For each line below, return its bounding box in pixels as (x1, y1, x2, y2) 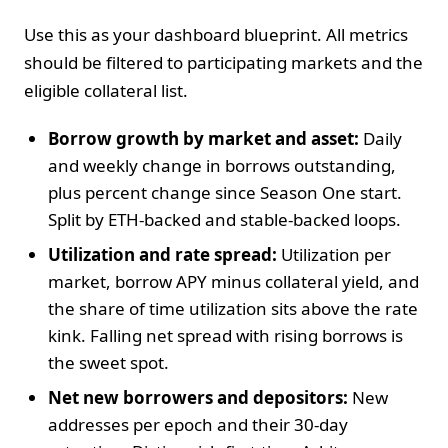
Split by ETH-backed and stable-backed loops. (48, 207, 401, 231)
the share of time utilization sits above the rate (48, 296, 418, 320)
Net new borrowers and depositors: (48, 385, 348, 409)
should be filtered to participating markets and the (24, 50, 423, 74)
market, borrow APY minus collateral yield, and (48, 269, 419, 293)
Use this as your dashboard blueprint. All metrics (24, 22, 408, 46)
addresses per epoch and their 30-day (48, 412, 348, 436)
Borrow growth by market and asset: (48, 126, 359, 150)
